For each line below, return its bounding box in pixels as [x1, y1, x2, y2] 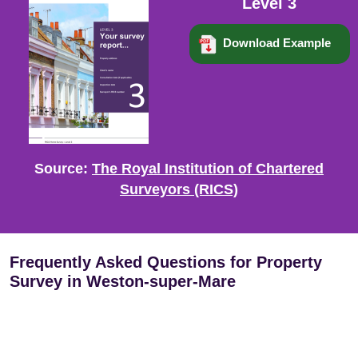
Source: [34, 161, 88, 177]
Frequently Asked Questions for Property [10, 253, 322, 271]
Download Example [222, 36, 331, 50]
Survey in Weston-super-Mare [10, 272, 236, 290]
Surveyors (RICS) [120, 181, 238, 197]
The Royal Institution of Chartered [92, 161, 324, 177]
